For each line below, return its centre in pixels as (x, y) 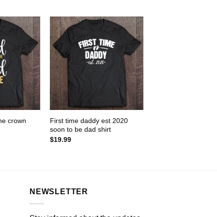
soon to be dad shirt (80, 130)
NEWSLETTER (59, 192)
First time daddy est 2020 (89, 121)
